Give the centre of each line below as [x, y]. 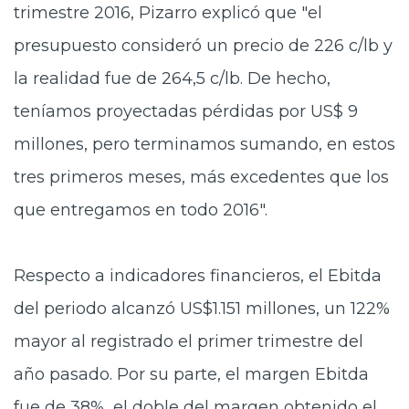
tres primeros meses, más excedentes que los [201, 177]
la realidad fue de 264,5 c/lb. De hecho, [172, 79]
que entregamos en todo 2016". [141, 210]
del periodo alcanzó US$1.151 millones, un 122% [202, 309]
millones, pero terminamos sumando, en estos [204, 144]
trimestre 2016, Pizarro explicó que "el [168, 13]
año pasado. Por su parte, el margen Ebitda [191, 374]
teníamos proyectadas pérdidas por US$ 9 [186, 111]
